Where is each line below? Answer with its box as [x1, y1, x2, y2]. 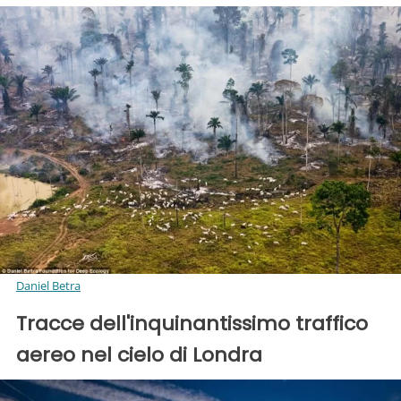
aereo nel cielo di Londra [16, 340, 262, 369]
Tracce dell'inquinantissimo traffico [16, 309, 368, 337]
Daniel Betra [16, 277, 81, 294]
